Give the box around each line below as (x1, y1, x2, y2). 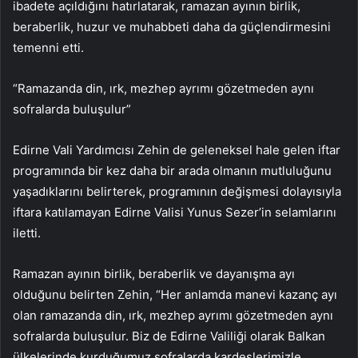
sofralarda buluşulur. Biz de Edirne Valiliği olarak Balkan (13, 328, 325, 344)
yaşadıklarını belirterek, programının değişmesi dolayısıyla (13, 184, 341, 200)
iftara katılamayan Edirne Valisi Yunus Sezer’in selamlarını (13, 205, 336, 221)
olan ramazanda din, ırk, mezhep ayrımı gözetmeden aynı (13, 308, 333, 324)
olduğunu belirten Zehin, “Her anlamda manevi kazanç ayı (13, 287, 337, 303)
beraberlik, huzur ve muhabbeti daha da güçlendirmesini (13, 19, 331, 35)
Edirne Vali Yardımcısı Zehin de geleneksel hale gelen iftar (13, 142, 340, 158)
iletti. (13, 225, 41, 241)
